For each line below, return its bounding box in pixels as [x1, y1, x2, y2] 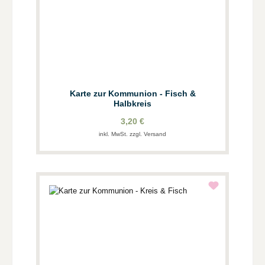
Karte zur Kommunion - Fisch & [69, 88, 196, 98]
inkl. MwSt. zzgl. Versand [99, 130, 166, 137]
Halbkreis [114, 98, 151, 108]
